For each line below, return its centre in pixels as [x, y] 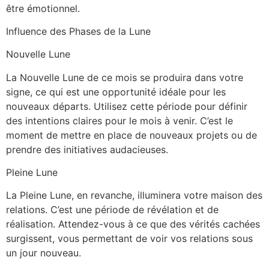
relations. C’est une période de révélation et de [112, 210]
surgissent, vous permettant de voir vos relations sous [129, 239]
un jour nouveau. [44, 253]
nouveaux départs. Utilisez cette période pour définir [127, 106]
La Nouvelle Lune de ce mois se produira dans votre [125, 77]
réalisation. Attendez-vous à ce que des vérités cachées [133, 224]
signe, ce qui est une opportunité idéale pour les [116, 92]
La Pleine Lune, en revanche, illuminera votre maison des [134, 195]
